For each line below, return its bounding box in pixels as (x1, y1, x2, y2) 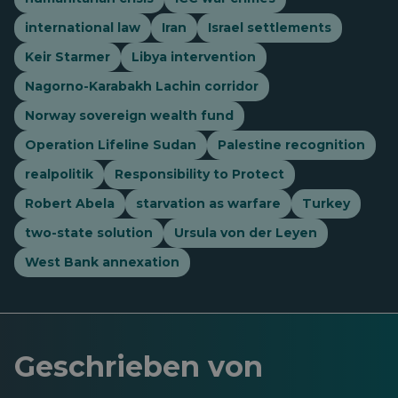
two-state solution (25, 225, 153, 241)
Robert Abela (25, 195, 115, 211)
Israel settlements (208, 20, 331, 36)
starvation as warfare (136, 195, 281, 211)
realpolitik (25, 166, 93, 182)
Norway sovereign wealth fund (25, 107, 234, 123)
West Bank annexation (25, 254, 179, 270)
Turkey (302, 195, 350, 211)
